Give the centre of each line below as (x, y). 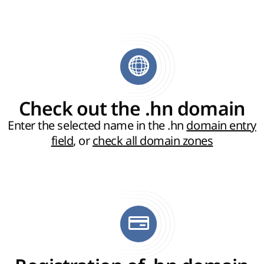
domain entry (221, 126)
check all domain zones (153, 141)
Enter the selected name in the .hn (97, 126)
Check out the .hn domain (132, 109)
